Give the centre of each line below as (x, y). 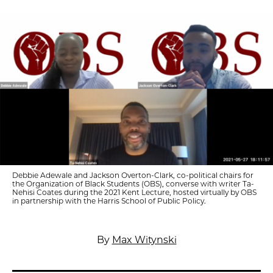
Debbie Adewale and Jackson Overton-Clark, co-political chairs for (133, 175)
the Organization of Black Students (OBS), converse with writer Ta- (133, 184)
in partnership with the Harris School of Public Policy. (109, 201)
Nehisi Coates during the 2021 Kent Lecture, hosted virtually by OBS (134, 192)
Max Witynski (144, 240)
